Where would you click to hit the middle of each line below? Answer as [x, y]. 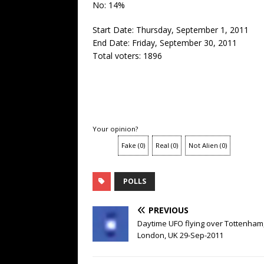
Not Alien [203, 146]
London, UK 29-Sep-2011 [180, 235]
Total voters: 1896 [127, 56]
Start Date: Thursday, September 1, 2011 [171, 30]
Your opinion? [115, 129]
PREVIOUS [169, 210]
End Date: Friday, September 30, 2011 [165, 43]
